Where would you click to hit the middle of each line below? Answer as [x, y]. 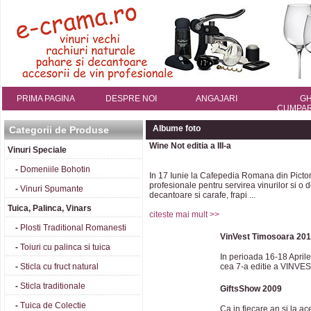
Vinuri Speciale [37, 150]
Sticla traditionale [53, 286]
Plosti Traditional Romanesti [73, 228]
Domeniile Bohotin [55, 169]
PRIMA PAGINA [46, 99]
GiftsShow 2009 [251, 289]
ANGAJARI [217, 99]
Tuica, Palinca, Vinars [50, 208]
